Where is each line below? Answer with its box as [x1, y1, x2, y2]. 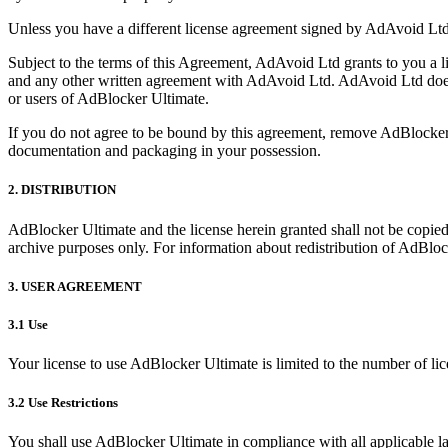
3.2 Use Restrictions [8, 395, 118, 411]
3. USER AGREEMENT [8, 278, 142, 294]
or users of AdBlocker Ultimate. [8, 90, 209, 108]
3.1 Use [8, 316, 48, 332]
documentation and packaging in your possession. [8, 142, 321, 160]
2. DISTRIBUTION [8, 182, 116, 198]
